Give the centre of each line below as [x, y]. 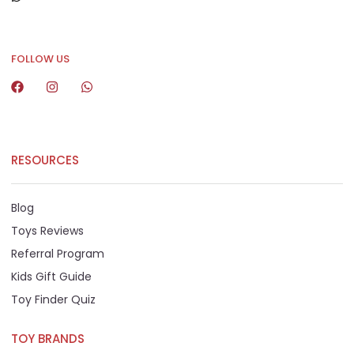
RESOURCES [45, 160]
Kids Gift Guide [51, 277]
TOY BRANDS [48, 339]
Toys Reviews [47, 231]
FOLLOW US [40, 59]
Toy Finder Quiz [53, 300]
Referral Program [58, 254]
